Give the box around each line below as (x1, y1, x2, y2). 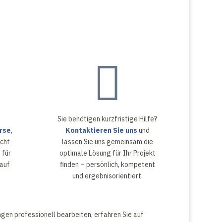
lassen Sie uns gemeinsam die (61, 137, 153, 147)
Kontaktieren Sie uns (65, 126, 137, 135)
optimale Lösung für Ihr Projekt (59, 149, 156, 158)
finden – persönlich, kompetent (59, 160, 155, 169)
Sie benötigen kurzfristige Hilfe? (57, 114, 158, 124)
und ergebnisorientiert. (72, 171, 143, 181)
